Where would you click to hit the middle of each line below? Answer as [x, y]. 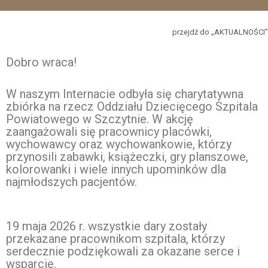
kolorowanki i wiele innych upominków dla [116, 170]
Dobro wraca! [41, 63]
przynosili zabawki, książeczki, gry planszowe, [127, 157]
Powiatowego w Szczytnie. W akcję [100, 119]
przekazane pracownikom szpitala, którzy [115, 239]
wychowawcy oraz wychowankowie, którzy [119, 144]
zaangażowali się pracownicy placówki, [109, 132]
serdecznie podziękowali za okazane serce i [123, 252]
